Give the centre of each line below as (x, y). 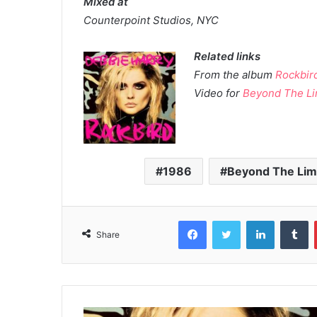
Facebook (227, 220)
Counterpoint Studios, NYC (151, 20)
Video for (219, 93)
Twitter (255, 220)
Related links (227, 56)
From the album (235, 75)
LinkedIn (292, 220)
